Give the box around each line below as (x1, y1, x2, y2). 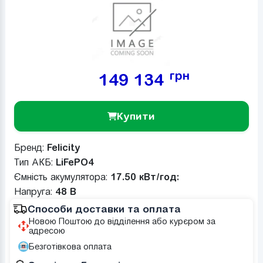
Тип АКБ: (14, 157, 56, 168)
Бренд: (14, 142, 47, 153)
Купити (117, 110, 156, 122)
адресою (28, 226, 65, 235)
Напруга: (14, 186, 55, 197)
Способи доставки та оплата (27, 203, 181, 215)
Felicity (46, 142, 80, 153)
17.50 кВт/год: (110, 171, 179, 182)
